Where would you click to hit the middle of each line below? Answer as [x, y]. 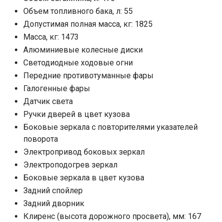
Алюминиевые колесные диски [83, 50]
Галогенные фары [57, 88]
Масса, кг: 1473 [51, 37]
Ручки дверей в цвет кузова [77, 114]
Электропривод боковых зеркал [84, 152]
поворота [41, 139]
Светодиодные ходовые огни [78, 62]
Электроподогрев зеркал [70, 165]
